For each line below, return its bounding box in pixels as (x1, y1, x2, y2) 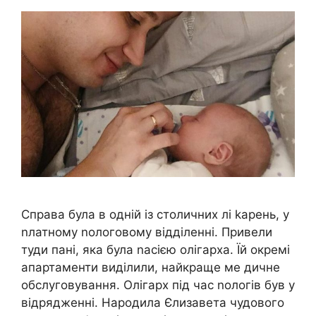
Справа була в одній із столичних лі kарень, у (21, 207, 289, 221)
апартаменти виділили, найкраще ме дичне (21, 260, 280, 274)
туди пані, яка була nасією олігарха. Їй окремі (21, 242, 290, 257)
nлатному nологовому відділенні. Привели (21, 224, 272, 239)
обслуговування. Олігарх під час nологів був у (21, 277, 295, 292)
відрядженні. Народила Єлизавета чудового (21, 295, 284, 310)
